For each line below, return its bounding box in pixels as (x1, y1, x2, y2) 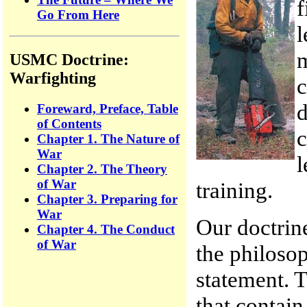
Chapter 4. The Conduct (37, 221, 175, 236)
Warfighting (10, 69, 96, 87)
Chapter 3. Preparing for (37, 191, 177, 206)
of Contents (37, 116, 101, 131)
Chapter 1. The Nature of (37, 131, 180, 146)
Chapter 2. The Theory (37, 161, 167, 176)
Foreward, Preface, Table (37, 101, 178, 116)
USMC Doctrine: (10, 50, 129, 69)
